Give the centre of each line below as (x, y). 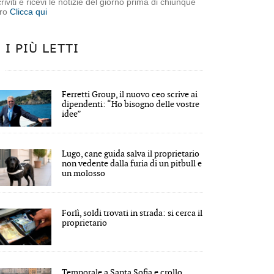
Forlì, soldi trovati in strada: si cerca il (132, 213)
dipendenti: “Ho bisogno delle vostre (131, 104)
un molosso (84, 173)
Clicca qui (29, 11)
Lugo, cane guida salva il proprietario (131, 154)
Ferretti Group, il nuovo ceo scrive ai (130, 94)
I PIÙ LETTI (43, 49)
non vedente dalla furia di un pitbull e (132, 163)
